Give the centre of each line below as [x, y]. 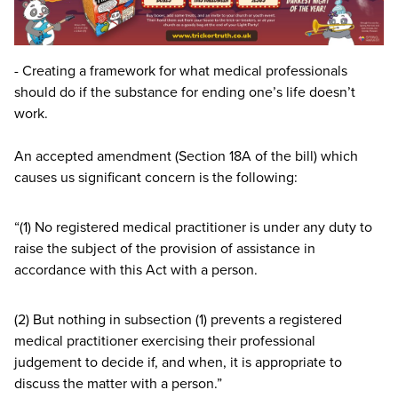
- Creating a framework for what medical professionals [181, 70]
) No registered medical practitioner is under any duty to [200, 226]
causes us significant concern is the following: [156, 176]
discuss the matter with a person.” [118, 382]
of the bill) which [305, 155]
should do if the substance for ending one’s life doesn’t [185, 91]
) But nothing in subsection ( [112, 318]
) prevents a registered [273, 318]
